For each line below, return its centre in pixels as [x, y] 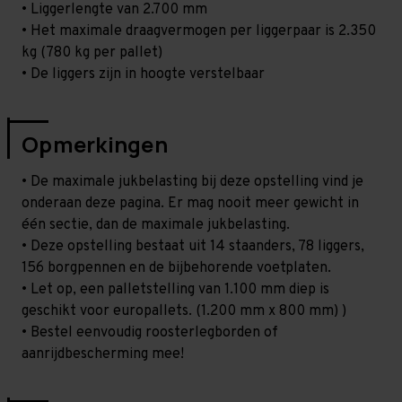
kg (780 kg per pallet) [92, 52]
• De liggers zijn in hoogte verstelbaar [143, 74]
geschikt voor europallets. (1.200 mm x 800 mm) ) [184, 311]
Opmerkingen [95, 144]
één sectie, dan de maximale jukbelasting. [156, 225]
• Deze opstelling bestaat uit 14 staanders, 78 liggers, [193, 246]
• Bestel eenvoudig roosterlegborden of [150, 332]
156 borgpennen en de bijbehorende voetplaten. [176, 268]
